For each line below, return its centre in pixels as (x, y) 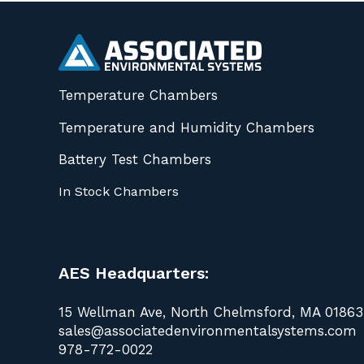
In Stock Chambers (119, 192)
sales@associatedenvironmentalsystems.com (208, 330)
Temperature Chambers (138, 95)
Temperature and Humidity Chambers (186, 127)
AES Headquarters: (134, 273)
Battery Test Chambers (135, 159)
